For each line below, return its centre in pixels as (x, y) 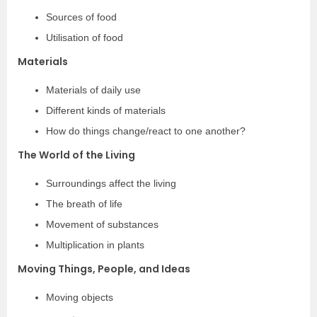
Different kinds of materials (106, 110)
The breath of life (84, 204)
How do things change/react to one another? (146, 131)
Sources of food (81, 17)
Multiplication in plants (95, 245)
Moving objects (80, 297)
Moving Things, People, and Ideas (104, 269)
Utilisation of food (85, 38)
